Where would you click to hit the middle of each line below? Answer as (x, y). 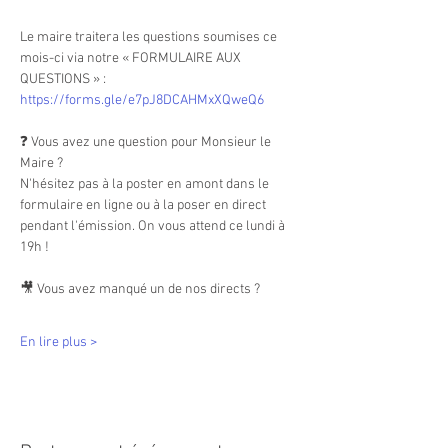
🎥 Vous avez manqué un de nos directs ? (141, 289)
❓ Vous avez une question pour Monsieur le (147, 142)
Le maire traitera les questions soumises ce (150, 37)
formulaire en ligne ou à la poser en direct (144, 205)
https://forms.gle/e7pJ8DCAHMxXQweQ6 (142, 100)
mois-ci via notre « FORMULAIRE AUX (132, 58)
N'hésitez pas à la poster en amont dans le (146, 184)
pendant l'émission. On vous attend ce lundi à (154, 226)
